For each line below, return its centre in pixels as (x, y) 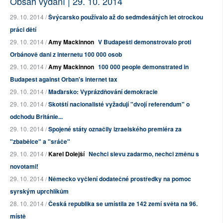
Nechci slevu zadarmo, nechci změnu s (144, 154)
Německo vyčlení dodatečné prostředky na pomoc (120, 179)
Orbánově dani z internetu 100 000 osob (66, 55)
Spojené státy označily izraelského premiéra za (115, 129)
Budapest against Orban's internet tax (64, 79)
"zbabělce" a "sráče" (40, 142)
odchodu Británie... (36, 117)
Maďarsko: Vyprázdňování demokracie (103, 92)
